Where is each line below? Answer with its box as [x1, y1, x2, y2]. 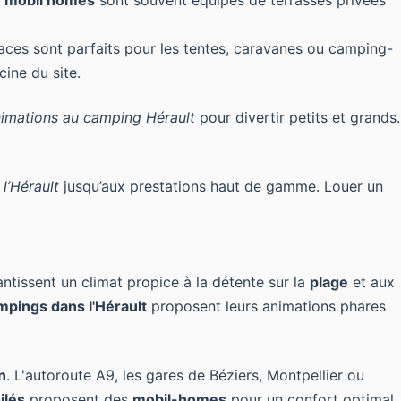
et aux [348, 273, 395, 291]
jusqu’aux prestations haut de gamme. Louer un [59, 177, 383, 195]
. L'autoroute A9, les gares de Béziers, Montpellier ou [6, 366, 364, 384]
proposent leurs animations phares [147, 297, 386, 315]
